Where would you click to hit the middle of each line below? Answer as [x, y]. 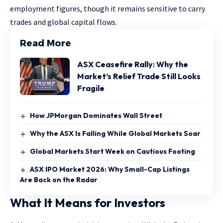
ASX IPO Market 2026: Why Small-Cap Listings [110, 169]
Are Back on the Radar [59, 180]
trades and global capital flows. [63, 22]
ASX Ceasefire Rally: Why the [133, 64]
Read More [46, 43]
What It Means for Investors [88, 203]
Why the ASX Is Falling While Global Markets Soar [115, 133]
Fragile [91, 88]
